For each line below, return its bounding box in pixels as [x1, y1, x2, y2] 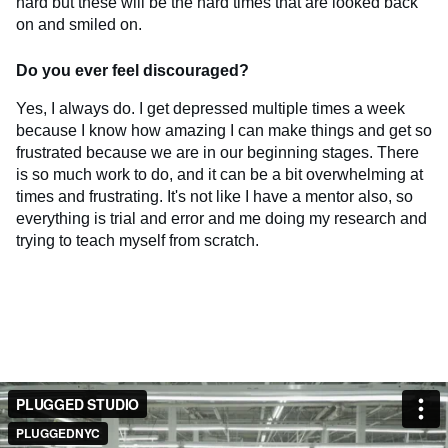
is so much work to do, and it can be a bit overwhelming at [16, 165, 423, 183]
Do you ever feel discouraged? [16, 61, 249, 79]
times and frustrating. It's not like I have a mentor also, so [16, 187, 413, 205]
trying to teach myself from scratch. [16, 231, 259, 249]
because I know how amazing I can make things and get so [16, 121, 432, 139]
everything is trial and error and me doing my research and [16, 209, 427, 227]
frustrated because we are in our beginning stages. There [16, 143, 419, 161]
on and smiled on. [16, 15, 142, 33]
